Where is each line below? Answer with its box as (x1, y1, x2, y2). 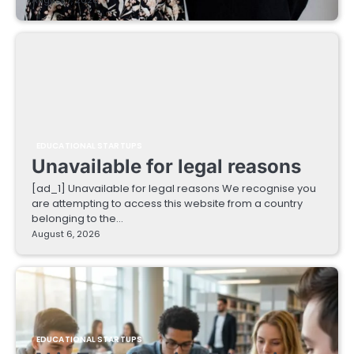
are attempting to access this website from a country (32, 195, 303, 211)
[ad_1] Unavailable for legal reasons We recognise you (32, 180, 316, 196)
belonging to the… (32, 210, 123, 226)
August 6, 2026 (32, 227, 100, 240)
